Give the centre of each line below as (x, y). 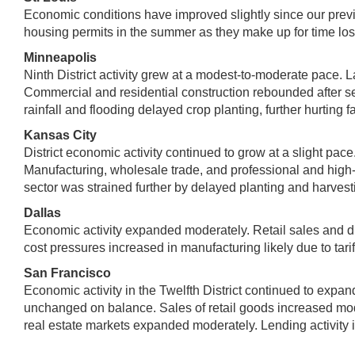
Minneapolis (60, 57)
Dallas (42, 212)
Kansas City (60, 135)
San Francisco (67, 273)
